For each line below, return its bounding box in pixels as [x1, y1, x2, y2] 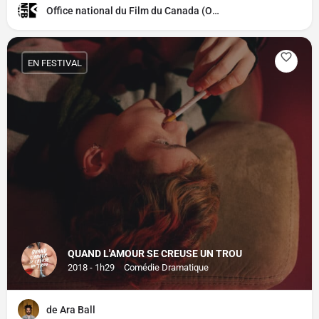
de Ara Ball [46, 304, 95, 315]
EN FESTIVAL [27, 57, 82, 68]
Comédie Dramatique [124, 262, 209, 273]
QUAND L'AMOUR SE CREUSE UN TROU [68, 248, 242, 259]
